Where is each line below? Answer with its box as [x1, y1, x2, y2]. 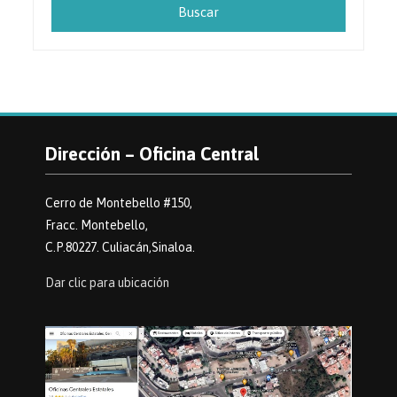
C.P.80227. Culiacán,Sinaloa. [44, 240, 195, 255]
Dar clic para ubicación [44, 276, 169, 291]
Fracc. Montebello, [44, 218, 148, 233]
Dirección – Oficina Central [44, 144, 259, 165]
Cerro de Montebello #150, [44, 196, 192, 211]
